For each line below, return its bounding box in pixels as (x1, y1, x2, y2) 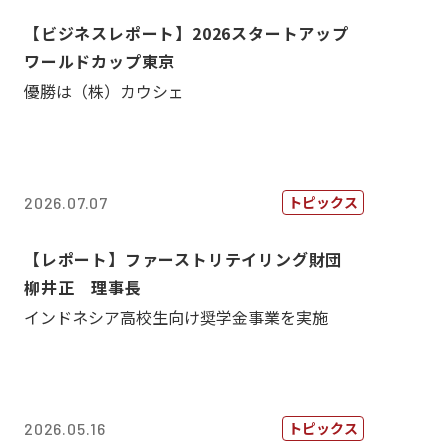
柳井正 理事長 (24, 275, 142, 299)
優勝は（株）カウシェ (24, 79, 184, 103)
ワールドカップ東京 (24, 49, 176, 73)
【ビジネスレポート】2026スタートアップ (24, 21, 349, 45)
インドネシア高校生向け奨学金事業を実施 (24, 305, 328, 329)
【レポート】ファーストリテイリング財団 (24, 247, 359, 271)
